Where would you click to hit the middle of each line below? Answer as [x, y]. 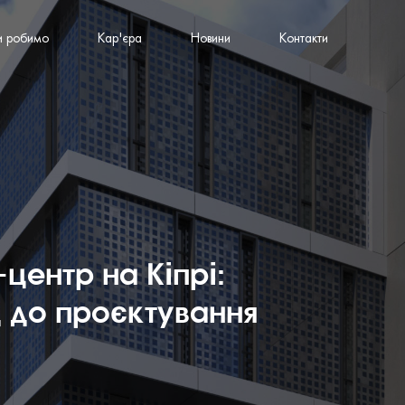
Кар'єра [120, 39]
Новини [211, 39]
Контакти [304, 39]
